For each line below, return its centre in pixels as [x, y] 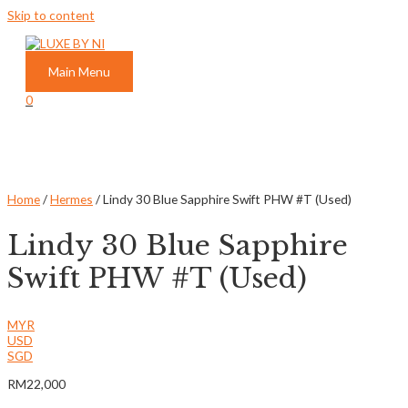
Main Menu [79, 71]
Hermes [71, 199]
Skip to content [51, 15]
